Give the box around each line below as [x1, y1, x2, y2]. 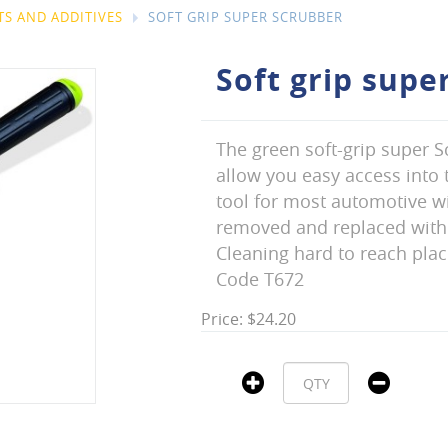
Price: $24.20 [201, 308, 296, 330]
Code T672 [216, 267, 304, 291]
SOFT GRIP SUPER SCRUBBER [148, 8, 343, 26]
